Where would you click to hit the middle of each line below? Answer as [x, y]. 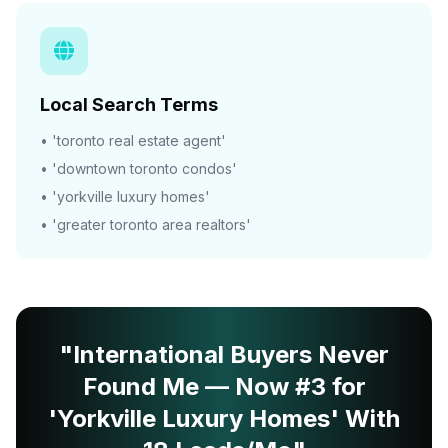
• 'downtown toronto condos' [138, 168]
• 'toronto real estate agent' [133, 140]
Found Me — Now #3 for [224, 386]
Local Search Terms [129, 104]
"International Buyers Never [224, 354]
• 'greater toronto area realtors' [145, 224]
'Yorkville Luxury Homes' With [224, 418]
